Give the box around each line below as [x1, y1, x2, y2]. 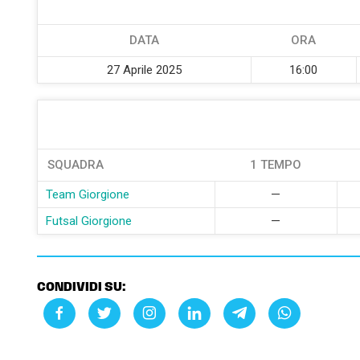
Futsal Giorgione [45, 214, 132, 228]
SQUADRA [47, 157, 104, 172]
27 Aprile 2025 [106, 63, 182, 77]
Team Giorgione [45, 187, 129, 202]
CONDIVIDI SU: [36, 281, 126, 294]
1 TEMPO [249, 157, 301, 172]
